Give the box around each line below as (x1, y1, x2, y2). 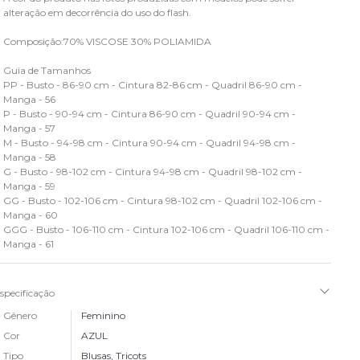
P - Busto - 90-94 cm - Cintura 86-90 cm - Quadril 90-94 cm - (3, 108, 297, 120)
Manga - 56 (3, 93, 56, 105)
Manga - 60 (3, 209, 59, 221)
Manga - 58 (3, 151, 57, 163)
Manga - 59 (3, 180, 56, 192)
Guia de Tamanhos (3, 64, 92, 76)
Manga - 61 (3, 238, 55, 250)
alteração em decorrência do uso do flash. (3, 6, 192, 18)
